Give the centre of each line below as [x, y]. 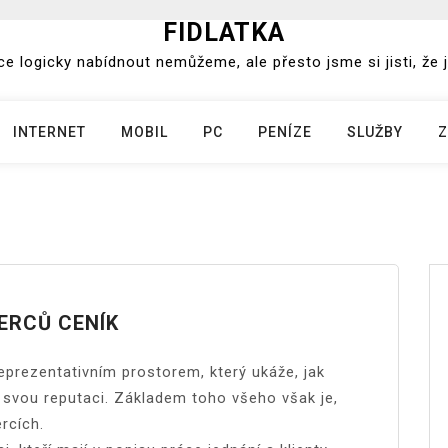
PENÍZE [285, 132]
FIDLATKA [224, 32]
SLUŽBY [375, 132]
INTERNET [49, 132]
